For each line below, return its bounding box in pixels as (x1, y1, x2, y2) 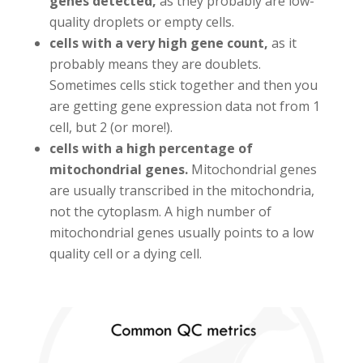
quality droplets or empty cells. (49, 13, 234, 32)
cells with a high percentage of (49, 139, 253, 158)
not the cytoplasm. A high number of (49, 203, 271, 221)
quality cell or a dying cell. (49, 245, 202, 263)
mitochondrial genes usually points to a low (49, 224, 314, 242)
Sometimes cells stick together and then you (49, 76, 318, 95)
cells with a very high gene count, (49, 34, 268, 53)
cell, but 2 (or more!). (49, 118, 173, 137)
